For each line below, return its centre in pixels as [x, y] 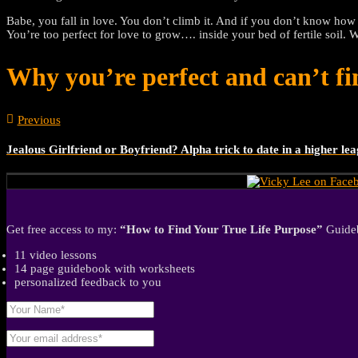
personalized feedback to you [88, 282]
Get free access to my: [63, 229]
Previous [39, 119]
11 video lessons [56, 255]
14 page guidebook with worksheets [105, 268]
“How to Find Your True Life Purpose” [221, 229]
